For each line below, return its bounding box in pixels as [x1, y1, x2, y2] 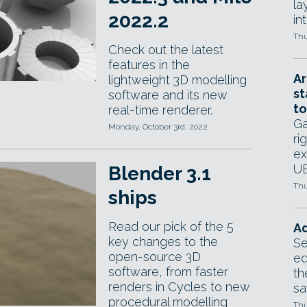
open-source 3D [108, 249, 201, 264]
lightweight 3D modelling [108, 73, 247, 87]
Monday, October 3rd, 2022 [108, 122, 208, 132]
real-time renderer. [108, 103, 212, 117]
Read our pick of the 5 [108, 219, 234, 234]
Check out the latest [108, 42, 223, 57]
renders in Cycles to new [108, 280, 250, 294]
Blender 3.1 [108, 162, 211, 185]
